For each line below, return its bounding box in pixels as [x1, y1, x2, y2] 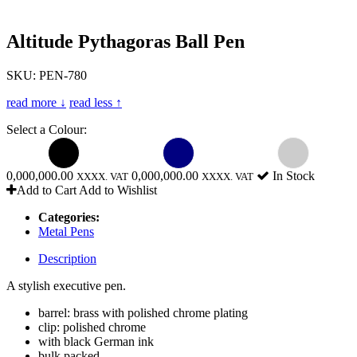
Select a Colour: [6, 122, 87, 136]
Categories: [38, 210, 100, 224]
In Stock [269, 168, 315, 182]
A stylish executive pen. [6, 278, 126, 292]
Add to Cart [17, 182, 76, 197]
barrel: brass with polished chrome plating [38, 305, 248, 320]
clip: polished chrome [38, 320, 146, 334]
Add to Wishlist [79, 182, 157, 197]
